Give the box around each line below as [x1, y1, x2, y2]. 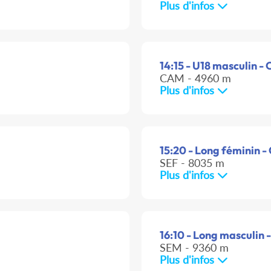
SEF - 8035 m [160, 156, 224, 170]
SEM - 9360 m [160, 241, 229, 255]
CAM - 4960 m [160, 71, 231, 85]
